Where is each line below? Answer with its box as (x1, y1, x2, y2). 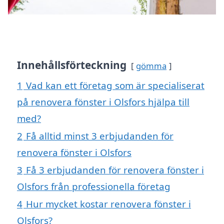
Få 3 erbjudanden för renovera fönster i (26, 163, 204, 176)
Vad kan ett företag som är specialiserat (26, 79, 204, 92)
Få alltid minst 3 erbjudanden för (26, 129, 173, 142)
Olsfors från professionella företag (17, 180, 170, 193)
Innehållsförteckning (17, 58, 126, 72)
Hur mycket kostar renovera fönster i (26, 197, 191, 210)
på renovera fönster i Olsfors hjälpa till (17, 95, 189, 108)
